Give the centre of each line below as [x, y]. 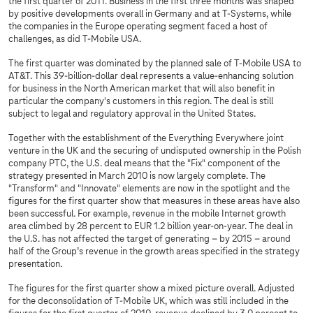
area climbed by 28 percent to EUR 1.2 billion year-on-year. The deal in [151, 227]
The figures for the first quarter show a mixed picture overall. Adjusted [152, 289]
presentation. [35, 265]
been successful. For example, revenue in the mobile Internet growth [147, 214]
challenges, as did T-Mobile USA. [75, 40]
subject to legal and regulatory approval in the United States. [132, 115]
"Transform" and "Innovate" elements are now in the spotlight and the [149, 189]
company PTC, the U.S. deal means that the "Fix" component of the [144, 164]
